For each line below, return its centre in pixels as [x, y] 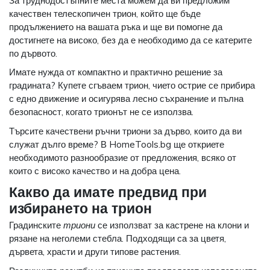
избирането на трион [80, 208]
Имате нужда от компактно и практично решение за [116, 72]
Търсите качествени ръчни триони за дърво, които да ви [125, 131]
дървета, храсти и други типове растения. [95, 252]
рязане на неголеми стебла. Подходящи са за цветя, [118, 239]
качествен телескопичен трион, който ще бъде [105, 13]
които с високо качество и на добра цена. [95, 171]
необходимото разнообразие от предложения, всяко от [123, 158]
